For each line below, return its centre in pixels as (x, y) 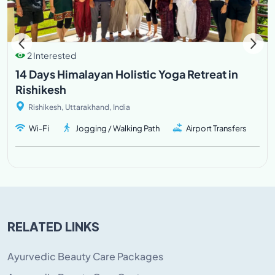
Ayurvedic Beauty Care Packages (85, 256)
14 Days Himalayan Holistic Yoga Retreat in (127, 74)
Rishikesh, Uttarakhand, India (79, 107)
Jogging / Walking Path (118, 128)
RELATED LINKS (53, 225)
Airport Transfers (216, 128)
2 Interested (52, 55)
